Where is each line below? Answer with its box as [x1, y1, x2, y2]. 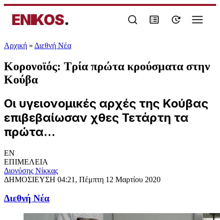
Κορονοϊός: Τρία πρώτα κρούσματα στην [4, 59, 210, 73]
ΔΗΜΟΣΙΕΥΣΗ [4, 175, 57, 184]
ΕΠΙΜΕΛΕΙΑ [4, 157, 48, 166]
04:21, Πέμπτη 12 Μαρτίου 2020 [57, 175, 161, 184]
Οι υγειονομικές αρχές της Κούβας [4, 96, 208, 110]
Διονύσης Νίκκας [4, 166, 58, 175]
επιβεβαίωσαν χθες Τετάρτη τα [4, 110, 189, 125]
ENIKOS [12, 11, 64, 28]
